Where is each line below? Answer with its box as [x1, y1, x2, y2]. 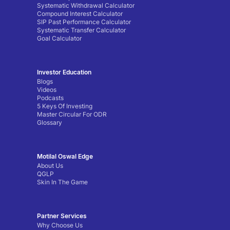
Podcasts [37, 94, 64, 102]
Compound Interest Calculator [37, 10, 123, 18]
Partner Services [37, 212, 87, 220]
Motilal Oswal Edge [37, 152, 93, 161]
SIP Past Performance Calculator [37, 18, 131, 26]
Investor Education [37, 68, 91, 76]
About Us [37, 162, 63, 170]
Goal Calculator [37, 34, 82, 43]
